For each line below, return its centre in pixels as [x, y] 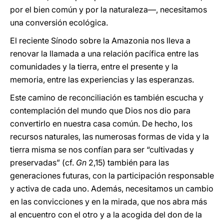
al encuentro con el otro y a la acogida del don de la [106, 214]
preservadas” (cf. [43, 162]
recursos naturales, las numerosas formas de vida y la [109, 136]
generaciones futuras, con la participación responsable [112, 175]
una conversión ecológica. [59, 22]
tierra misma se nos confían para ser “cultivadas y [102, 149]
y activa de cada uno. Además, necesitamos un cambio [112, 188]
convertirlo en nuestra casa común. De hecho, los [101, 123]
